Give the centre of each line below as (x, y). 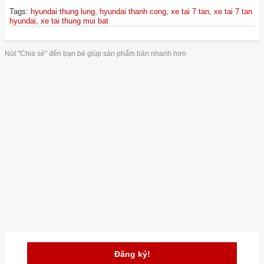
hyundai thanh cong (133, 11)
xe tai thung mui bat (75, 21)
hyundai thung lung (63, 11)
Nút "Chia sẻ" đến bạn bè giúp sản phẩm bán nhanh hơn (95, 54)
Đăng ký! (132, 254)
